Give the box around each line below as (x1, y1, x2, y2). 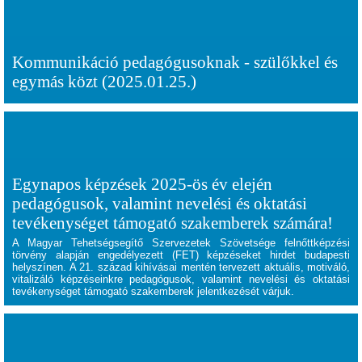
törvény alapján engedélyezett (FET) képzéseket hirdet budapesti (12, 249, 350, 261)
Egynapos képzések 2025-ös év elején (12, 175, 272, 193)
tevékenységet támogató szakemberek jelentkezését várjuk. (12, 285, 294, 297)
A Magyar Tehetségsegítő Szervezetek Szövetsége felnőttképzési (12, 237, 350, 249)
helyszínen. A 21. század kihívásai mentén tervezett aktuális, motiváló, (12, 261, 350, 273)
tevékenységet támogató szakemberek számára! (12, 213, 333, 232)
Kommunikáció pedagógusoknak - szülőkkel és (12, 53, 338, 71)
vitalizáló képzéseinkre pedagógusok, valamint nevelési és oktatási (12, 273, 350, 285)
